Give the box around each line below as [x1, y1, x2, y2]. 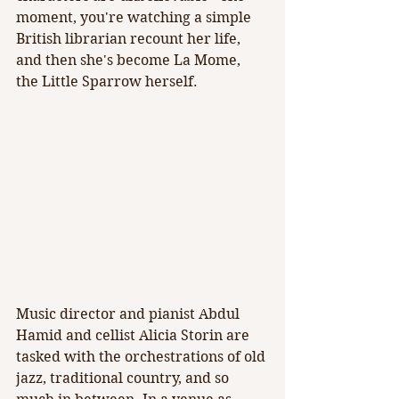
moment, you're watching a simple [16, 9, 255, 27]
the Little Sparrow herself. [16, 73, 198, 91]
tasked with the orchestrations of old [16, 348, 269, 366]
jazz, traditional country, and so [16, 370, 232, 387]
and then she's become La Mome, [16, 52, 244, 69]
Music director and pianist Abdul [16, 305, 243, 323]
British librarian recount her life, [16, 30, 244, 48]
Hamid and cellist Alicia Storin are [16, 327, 253, 345]
